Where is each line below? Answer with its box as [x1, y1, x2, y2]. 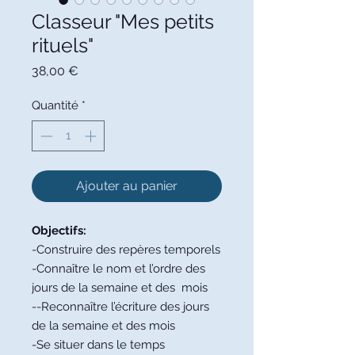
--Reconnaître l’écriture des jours [32, 299, 209, 314]
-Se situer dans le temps [32, 337, 165, 352]
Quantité [32, 98, 78, 113]
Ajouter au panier [76, 177, 177, 193]
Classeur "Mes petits [32, 10, 214, 34]
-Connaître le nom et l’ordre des [32, 261, 205, 276]
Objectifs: [32, 223, 86, 238]
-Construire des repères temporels [32, 242, 220, 257]
